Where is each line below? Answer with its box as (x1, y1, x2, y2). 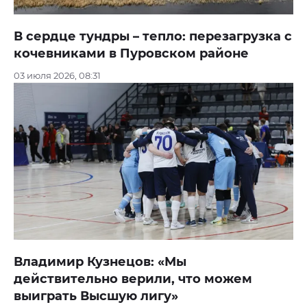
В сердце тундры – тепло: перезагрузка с (14, 28, 292, 44)
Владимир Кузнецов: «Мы (14, 254, 186, 270)
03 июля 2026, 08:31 (14, 69, 101, 81)
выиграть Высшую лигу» (14, 288, 178, 304)
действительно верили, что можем (14, 271, 252, 287)
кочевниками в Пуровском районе (14, 45, 249, 61)
